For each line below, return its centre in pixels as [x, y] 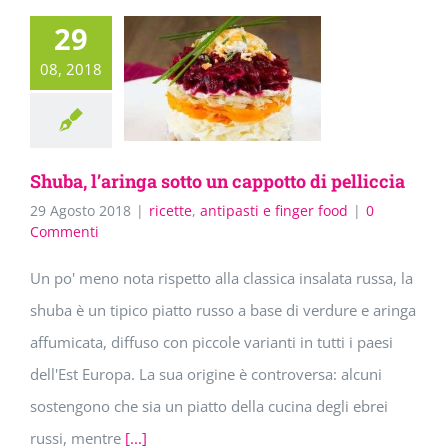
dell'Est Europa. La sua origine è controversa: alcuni [206, 374]
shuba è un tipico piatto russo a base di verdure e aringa [223, 310]
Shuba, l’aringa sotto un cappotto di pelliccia [217, 181]
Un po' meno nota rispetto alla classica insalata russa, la [221, 278]
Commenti [64, 232]
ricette [170, 211]
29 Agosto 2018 [80, 211]
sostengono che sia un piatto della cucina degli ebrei [209, 406]
